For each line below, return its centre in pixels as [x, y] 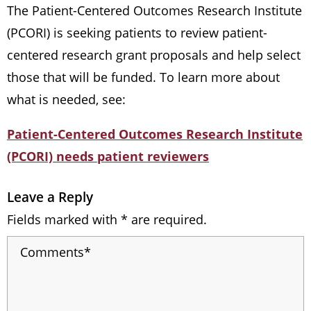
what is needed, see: [66, 99]
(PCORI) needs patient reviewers [108, 156]
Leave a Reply [50, 197]
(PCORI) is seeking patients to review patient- [137, 32]
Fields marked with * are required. [107, 219]
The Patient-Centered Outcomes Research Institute [154, 10]
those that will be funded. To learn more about [143, 77]
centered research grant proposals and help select [154, 54]
